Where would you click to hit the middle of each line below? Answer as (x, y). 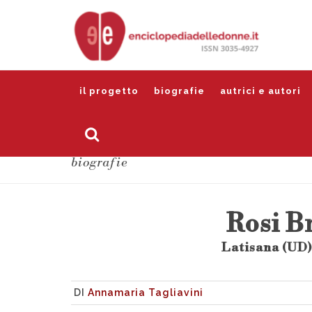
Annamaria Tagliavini (146, 292)
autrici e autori (260, 91)
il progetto (109, 91)
